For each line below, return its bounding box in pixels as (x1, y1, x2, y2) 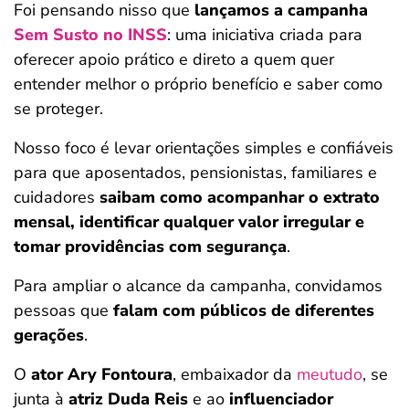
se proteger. (14, 98, 103, 120)
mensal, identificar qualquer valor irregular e (14, 211, 364, 233)
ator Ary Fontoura (31, 363, 173, 385)
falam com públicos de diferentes (109, 299, 374, 321)
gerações (14, 324, 84, 346)
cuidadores (14, 186, 95, 208)
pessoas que (14, 299, 109, 321)
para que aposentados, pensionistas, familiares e (14, 162, 377, 184)
